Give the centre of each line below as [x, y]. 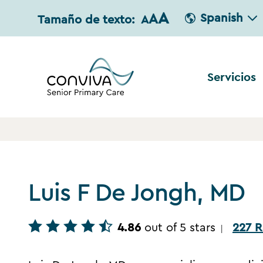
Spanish [222, 18]
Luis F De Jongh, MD [136, 193]
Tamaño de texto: [86, 20]
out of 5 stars [180, 228]
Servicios [231, 77]
